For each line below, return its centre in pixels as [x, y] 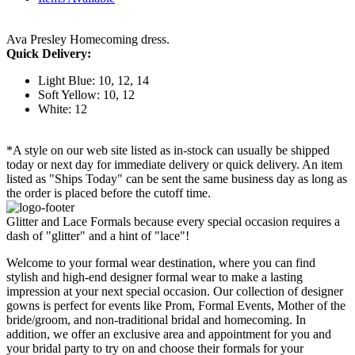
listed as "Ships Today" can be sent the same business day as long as [177, 179]
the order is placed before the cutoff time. [109, 193]
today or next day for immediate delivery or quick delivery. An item [174, 165]
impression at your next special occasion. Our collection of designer [175, 292]
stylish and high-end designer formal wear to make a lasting [155, 277]
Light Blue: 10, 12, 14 [94, 81]
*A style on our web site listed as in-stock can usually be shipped [168, 151]
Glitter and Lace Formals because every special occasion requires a [173, 222]
